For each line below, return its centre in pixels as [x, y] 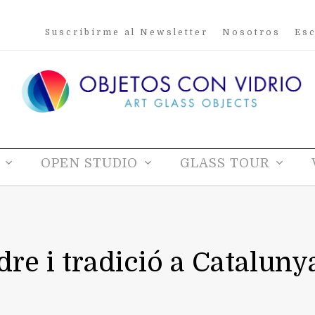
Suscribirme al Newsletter [127, 32]
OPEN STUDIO [89, 163]
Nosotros [251, 32]
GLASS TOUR [225, 163]
